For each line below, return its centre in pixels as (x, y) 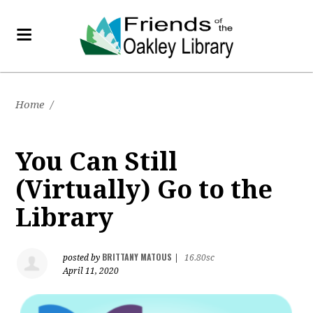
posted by (83, 258)
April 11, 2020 (91, 271)
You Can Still (97, 162)
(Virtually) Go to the (144, 190)
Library (65, 218)
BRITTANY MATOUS (137, 257)
